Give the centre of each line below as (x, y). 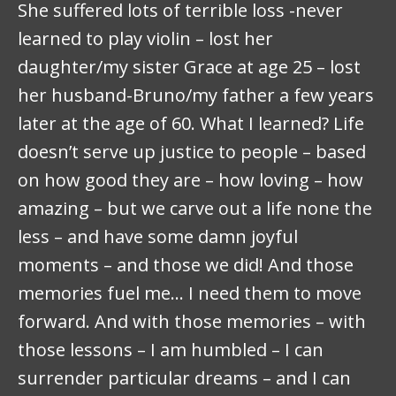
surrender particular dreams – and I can (184, 378)
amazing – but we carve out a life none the (195, 209)
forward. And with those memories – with (192, 322)
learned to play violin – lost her (145, 39)
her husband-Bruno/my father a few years (196, 95)
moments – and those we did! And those (186, 265)
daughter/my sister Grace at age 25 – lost (189, 67)
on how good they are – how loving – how (190, 180)
